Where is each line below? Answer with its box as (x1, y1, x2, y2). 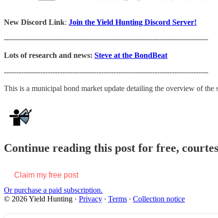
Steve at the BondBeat (94, 51, 167, 59)
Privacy (79, 194, 102, 203)
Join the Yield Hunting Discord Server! (69, 18, 197, 26)
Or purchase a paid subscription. (4, 185, 103, 194)
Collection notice (133, 194, 185, 203)
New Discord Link (4, 18, 65, 26)
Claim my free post (14, 170, 78, 179)
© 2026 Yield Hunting (4, 194, 73, 203)
